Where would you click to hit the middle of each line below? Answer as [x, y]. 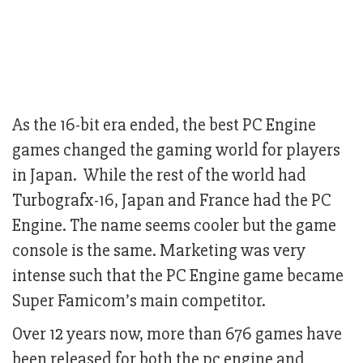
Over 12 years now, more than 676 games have [177, 335]
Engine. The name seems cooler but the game [174, 226]
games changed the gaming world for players [176, 151]
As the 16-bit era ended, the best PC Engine [164, 126]
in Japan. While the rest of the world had [159, 176]
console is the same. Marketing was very [159, 251]
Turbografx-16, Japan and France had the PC [172, 201]
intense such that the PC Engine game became [178, 276]
